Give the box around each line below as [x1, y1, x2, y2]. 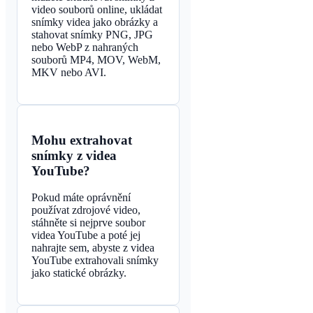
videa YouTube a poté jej [31, 229, 140, 242]
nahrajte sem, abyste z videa [31, 242, 154, 254]
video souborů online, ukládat [31, 3, 162, 15]
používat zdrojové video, [31, 204, 140, 217]
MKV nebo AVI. [31, 66, 106, 78]
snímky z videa [31, 147, 117, 163]
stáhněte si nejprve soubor [31, 217, 145, 229]
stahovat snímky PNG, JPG [31, 28, 153, 41]
